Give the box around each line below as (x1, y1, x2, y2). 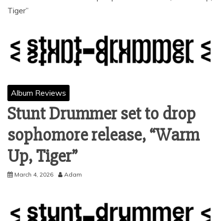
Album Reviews (11, 88, 66, 98)
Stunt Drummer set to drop (7, 103, 196, 125)
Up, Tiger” (7, 146, 77, 168)
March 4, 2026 (14, 171, 53, 179)
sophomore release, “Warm (7, 124, 199, 147)
